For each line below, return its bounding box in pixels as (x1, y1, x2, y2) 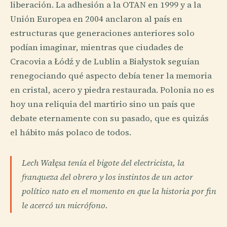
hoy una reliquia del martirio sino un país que (10, 98, 195, 110)
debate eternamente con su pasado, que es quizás (10, 112, 209, 125)
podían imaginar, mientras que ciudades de (10, 42, 183, 54)
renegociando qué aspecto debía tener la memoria (10, 70, 212, 82)
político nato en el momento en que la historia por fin (22, 185, 216, 198)
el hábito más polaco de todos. (10, 127, 131, 139)
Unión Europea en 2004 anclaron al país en (10, 13, 182, 25)
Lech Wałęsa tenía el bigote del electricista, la (22, 157, 184, 169)
